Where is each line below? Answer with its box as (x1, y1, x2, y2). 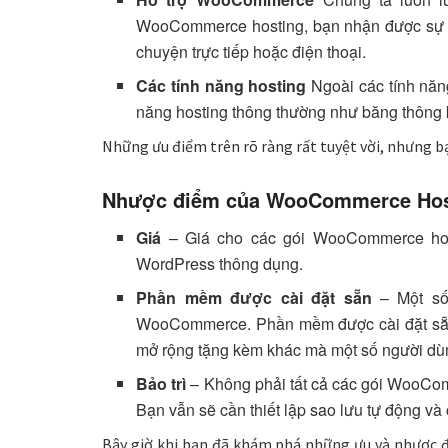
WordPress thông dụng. (136, 252, 304, 276)
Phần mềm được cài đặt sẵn (136, 286, 372, 310)
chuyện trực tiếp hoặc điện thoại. (136, 39, 367, 63)
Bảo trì (136, 372, 187, 396)
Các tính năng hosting (136, 73, 307, 97)
